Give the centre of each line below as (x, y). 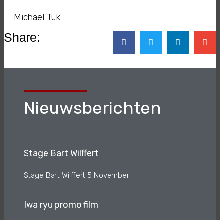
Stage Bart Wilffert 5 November (76, 176)
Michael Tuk (37, 17)
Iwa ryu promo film (61, 205)
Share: (22, 37)
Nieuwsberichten (92, 108)
